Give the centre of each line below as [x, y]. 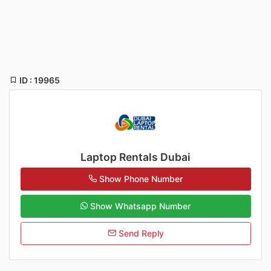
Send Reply [140, 233]
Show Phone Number [141, 179]
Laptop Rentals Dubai [135, 157]
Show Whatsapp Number [140, 206]
